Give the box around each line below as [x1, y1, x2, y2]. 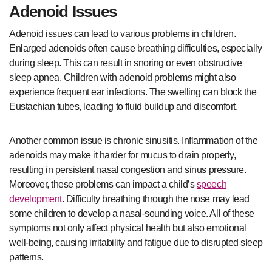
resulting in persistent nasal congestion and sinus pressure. [9, 164, 246, 175]
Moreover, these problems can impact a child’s [9, 178, 197, 189]
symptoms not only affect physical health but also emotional [9, 222, 246, 233]
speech [196, 178, 227, 189]
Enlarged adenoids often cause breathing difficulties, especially [9, 42, 262, 53]
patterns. [9, 251, 44, 262]
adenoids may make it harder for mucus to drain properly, [9, 149, 236, 160]
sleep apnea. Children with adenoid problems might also [9, 72, 236, 83]
